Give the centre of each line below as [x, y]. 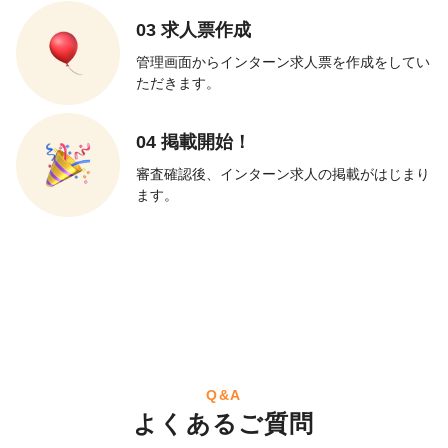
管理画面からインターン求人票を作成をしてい [283, 62]
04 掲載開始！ [193, 142]
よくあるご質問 [224, 424]
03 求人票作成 [193, 30]
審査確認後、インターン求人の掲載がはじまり [283, 174]
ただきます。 [178, 83]
